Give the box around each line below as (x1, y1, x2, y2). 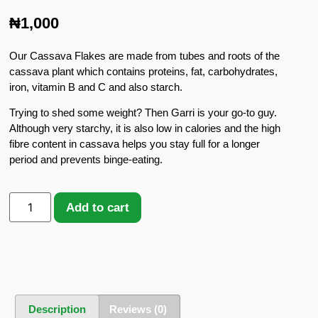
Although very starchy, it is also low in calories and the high (9, 122, 281, 135)
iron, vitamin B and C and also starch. (9, 80, 183, 93)
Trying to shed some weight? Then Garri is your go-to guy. (9, 106, 278, 119)
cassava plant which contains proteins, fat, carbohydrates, (9, 65, 278, 77)
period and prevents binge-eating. (9, 153, 163, 166)
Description (28, 302, 86, 315)
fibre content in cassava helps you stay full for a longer (9, 138, 261, 150)
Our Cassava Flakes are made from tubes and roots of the (9, 49, 280, 62)
